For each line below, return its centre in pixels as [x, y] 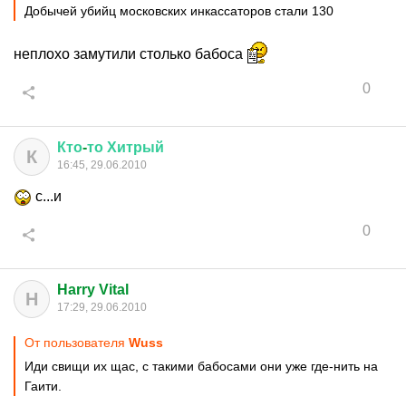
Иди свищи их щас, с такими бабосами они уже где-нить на [201, 366]
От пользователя [77, 343]
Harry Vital [93, 290]
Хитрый [135, 147]
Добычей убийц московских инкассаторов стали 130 [179, 11]
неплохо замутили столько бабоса [130, 54]
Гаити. [43, 386]
